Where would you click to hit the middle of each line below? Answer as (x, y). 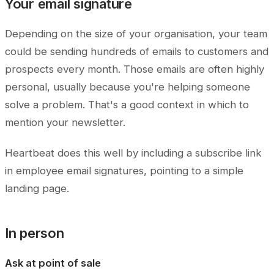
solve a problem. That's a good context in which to (127, 105)
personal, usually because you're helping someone (128, 87)
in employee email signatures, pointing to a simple (124, 171)
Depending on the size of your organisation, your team (136, 34)
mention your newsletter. (65, 123)
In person (35, 233)
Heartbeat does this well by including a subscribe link (133, 153)
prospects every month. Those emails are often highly (135, 69)
